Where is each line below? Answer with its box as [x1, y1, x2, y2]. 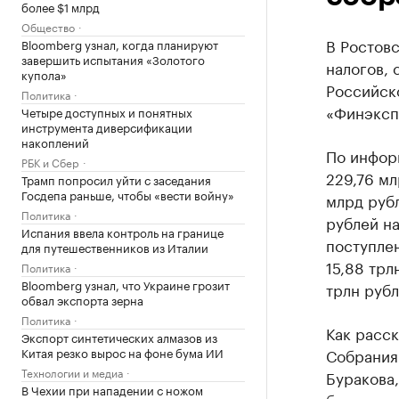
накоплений [21, 133, 89, 151]
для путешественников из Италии [21, 238, 208, 256]
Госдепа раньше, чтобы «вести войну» [21, 185, 234, 203]
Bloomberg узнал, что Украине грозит [21, 275, 230, 293]
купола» [21, 65, 67, 83]
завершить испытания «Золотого [21, 50, 205, 68]
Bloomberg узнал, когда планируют [21, 35, 218, 53]
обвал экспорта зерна [21, 290, 143, 308]
